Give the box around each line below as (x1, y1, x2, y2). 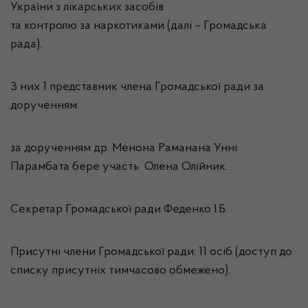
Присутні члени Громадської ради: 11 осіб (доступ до (10, 246, 292, 258)
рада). (10, 38, 42, 51)
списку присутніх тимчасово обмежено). (10, 265, 230, 277)
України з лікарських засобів (10, 1, 164, 14)
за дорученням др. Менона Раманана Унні (10, 142, 237, 155)
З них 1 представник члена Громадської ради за (10, 81, 264, 93)
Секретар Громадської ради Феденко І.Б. (10, 203, 228, 216)
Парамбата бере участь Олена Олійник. (10, 161, 228, 173)
